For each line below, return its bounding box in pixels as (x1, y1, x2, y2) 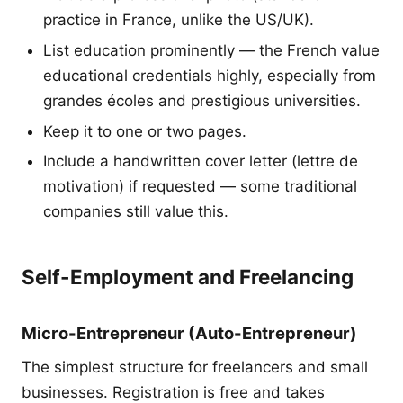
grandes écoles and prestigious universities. (43, 91, 361, 110)
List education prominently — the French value (43, 40, 380, 59)
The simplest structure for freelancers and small (22, 358, 368, 377)
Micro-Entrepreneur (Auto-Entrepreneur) (22, 323, 357, 344)
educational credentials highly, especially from (43, 66, 376, 85)
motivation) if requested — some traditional (43, 177, 357, 196)
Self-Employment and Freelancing (22, 264, 354, 290)
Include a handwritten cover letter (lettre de (43, 152, 358, 171)
